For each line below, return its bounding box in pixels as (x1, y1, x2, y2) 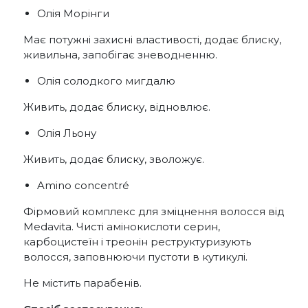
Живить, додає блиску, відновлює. (23, 100, 210, 113)
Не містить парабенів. (23, 276, 142, 289)
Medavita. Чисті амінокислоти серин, (23, 219, 220, 233)
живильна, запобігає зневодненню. (23, 47, 217, 61)
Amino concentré (37, 178, 129, 192)
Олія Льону (37, 126, 96, 140)
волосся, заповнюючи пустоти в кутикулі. (23, 250, 247, 263)
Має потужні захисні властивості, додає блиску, (23, 32, 281, 46)
